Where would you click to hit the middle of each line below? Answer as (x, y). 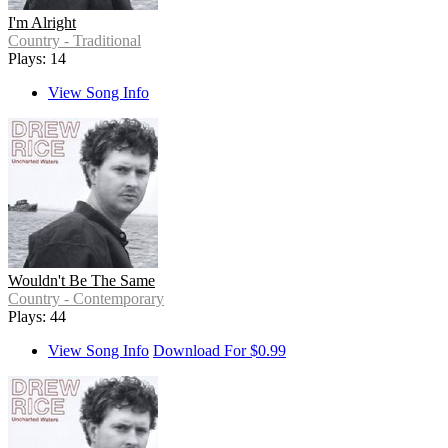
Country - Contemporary (86, 299)
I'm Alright (42, 23)
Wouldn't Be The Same (81, 281)
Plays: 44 (37, 317)
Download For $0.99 (219, 351)
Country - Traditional (74, 41)
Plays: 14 (37, 59)
